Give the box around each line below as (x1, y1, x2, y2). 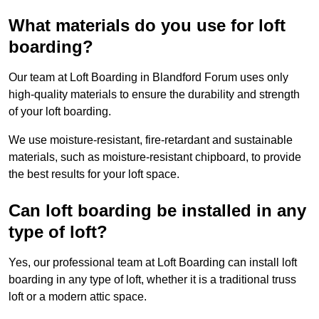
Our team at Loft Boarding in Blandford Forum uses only (9, 71, 288, 84)
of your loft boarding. (9, 105, 111, 118)
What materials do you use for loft (9, 16, 286, 36)
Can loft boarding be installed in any (9, 201, 306, 221)
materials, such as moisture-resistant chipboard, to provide (9, 151, 301, 164)
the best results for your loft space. (9, 168, 179, 181)
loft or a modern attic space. (9, 291, 147, 303)
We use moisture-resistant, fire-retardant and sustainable (9, 134, 293, 147)
